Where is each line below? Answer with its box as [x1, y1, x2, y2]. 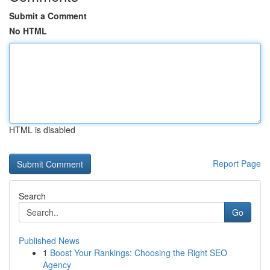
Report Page [213, 157, 261, 169]
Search [19, 190, 46, 202]
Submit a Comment [9, 10, 87, 22]
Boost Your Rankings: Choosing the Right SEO [50, 246, 227, 259]
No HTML [9, 25, 47, 37]
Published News [19, 234, 80, 246]
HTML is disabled [9, 124, 75, 136]
